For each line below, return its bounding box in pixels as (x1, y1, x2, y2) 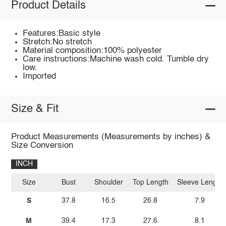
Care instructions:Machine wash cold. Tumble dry (23, 54, 209, 64)
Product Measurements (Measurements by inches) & (11, 132, 210, 141)
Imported (23, 72, 56, 81)
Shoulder (94, 179, 123, 187)
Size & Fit (11, 103, 59, 115)
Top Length (132, 179, 168, 187)
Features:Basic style (23, 29, 101, 38)
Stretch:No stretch (23, 37, 92, 46)
